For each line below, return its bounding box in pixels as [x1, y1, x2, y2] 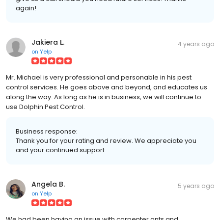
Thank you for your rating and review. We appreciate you [16, 136, 196, 145]
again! [16, 3, 36, 13]
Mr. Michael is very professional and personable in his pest [6, 72, 192, 82]
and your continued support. [16, 145, 106, 155]
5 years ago [178, 181, 214, 190]
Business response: [16, 126, 78, 136]
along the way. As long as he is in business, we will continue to [6, 92, 201, 102]
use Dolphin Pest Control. [6, 102, 85, 111]
